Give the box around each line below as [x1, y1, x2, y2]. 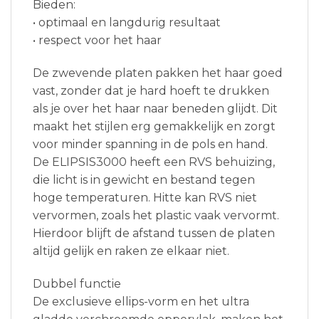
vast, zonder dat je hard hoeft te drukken [33, 83, 269, 98]
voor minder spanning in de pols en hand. [33, 137, 268, 151]
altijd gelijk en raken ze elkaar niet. [33, 244, 229, 258]
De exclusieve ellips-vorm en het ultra [33, 294, 249, 308]
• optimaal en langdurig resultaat [33, 16, 221, 30]
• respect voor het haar [33, 33, 162, 48]
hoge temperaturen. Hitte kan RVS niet [33, 190, 257, 204]
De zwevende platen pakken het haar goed [33, 66, 283, 80]
